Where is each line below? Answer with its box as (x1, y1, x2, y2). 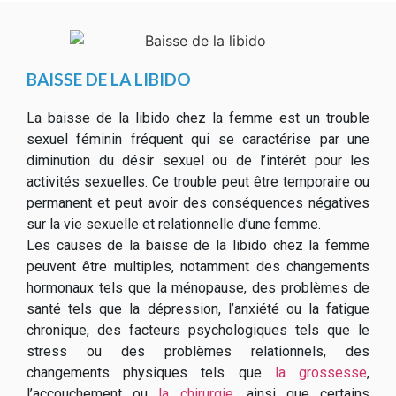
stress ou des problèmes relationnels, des (27, 342, 369, 360)
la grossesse (274, 363, 368, 381)
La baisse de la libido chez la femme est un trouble (27, 109, 369, 126)
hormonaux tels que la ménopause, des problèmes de (27, 278, 369, 296)
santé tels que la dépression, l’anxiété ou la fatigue (27, 300, 369, 317)
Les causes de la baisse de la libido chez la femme (27, 236, 369, 254)
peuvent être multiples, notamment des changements (27, 257, 369, 275)
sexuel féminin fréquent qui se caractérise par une (27, 130, 369, 148)
